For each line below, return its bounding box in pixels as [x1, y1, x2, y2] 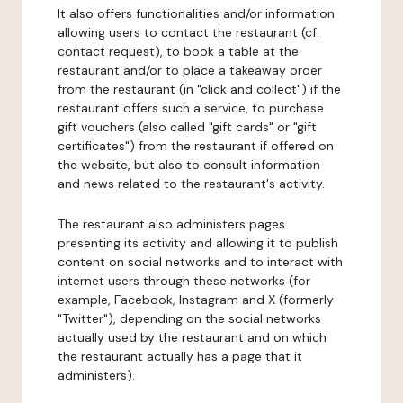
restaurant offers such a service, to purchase [58, 100, 324, 116]
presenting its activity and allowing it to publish [58, 235, 338, 251]
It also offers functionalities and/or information [58, 5, 335, 22]
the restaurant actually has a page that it [58, 348, 302, 364]
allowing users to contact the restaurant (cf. [58, 24, 319, 40]
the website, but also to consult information [58, 157, 320, 173]
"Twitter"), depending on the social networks [58, 310, 321, 327]
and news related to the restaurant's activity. [58, 175, 325, 192]
